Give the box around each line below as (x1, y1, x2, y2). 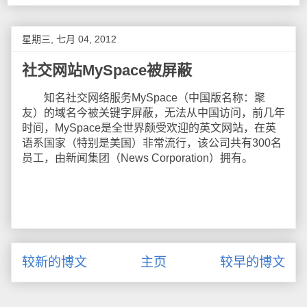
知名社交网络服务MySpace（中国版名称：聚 (22, 92, 265, 103)
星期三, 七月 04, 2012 (22, 34, 116, 45)
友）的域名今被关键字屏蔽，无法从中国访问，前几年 (22, 107, 285, 119)
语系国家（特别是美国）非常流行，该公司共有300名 (22, 137, 282, 149)
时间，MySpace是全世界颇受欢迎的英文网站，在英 (22, 122, 276, 134)
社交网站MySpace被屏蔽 (22, 62, 192, 79)
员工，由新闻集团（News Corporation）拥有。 (22, 152, 253, 164)
